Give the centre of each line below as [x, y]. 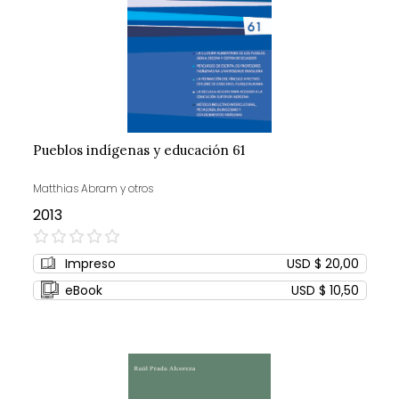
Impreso [90, 264]
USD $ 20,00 [322, 264]
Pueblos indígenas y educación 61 [138, 151]
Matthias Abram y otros [93, 189]
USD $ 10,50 [325, 291]
